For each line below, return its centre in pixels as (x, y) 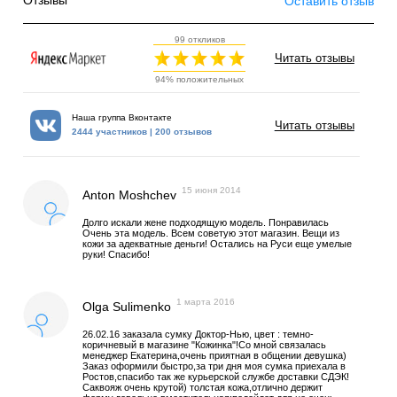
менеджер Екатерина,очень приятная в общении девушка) (215, 356)
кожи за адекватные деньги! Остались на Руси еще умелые (218, 244)
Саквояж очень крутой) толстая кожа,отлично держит (203, 388)
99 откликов (199, 39)
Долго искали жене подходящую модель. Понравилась (206, 223)
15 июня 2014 (212, 190)
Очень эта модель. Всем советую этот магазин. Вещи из (211, 234)
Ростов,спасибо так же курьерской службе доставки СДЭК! (216, 377)
